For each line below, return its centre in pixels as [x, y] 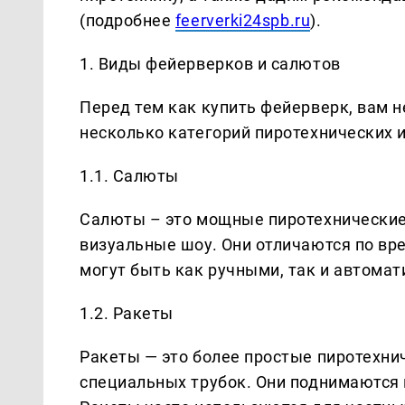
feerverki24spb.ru [243, 20]
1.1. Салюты [129, 175]
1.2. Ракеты [127, 313]
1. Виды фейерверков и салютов [210, 63]
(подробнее [127, 20]
